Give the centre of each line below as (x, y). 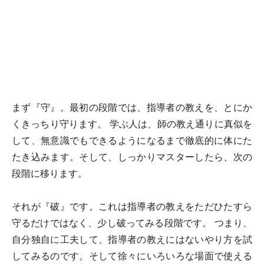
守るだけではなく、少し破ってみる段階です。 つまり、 (132, 223)
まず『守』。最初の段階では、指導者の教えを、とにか (132, 108)
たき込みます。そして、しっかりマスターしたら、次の (132, 157)
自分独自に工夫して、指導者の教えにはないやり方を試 (132, 240)
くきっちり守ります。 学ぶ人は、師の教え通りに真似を (132, 124)
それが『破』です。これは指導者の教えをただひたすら (132, 207)
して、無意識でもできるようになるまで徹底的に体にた (132, 141)
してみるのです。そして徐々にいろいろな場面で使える (132, 256)
